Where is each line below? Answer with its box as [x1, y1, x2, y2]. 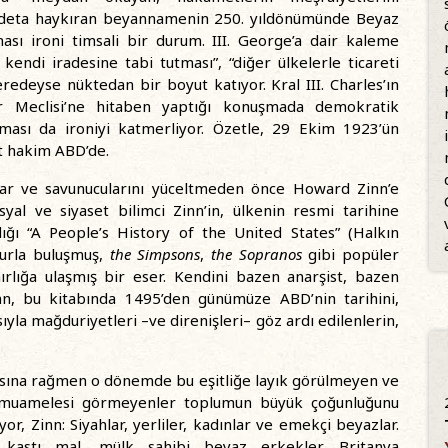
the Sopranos [211, 244, 302, 264]
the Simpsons [109, 244, 201, 264]
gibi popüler [301, 244, 400, 264]
